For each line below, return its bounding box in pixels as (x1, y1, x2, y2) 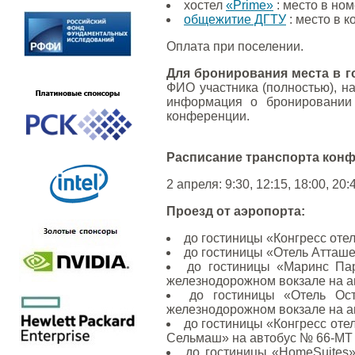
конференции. (166, 109, 250, 123)
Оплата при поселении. (166, 40, 303, 53)
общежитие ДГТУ (184, 13, 286, 26)
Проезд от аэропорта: (166, 204, 305, 218)
